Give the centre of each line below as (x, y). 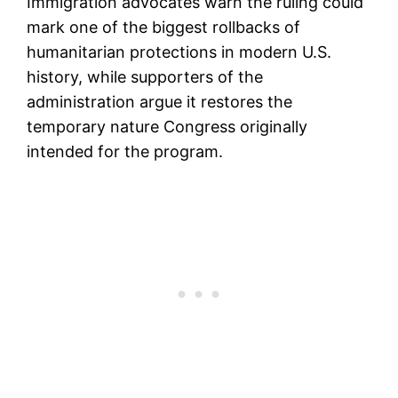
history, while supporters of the (145, 76)
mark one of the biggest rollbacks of (164, 27)
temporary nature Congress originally (167, 126)
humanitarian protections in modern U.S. (179, 52)
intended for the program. (125, 151)
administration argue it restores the (160, 101)
